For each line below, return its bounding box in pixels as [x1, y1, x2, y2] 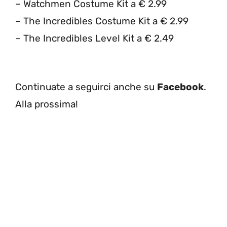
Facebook [157, 81, 204, 93]
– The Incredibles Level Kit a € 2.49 [15, 32, 176, 44]
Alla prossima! [15, 98, 78, 110]
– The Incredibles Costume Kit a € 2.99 [15, 15, 188, 27]
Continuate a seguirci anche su [15, 81, 157, 93]
